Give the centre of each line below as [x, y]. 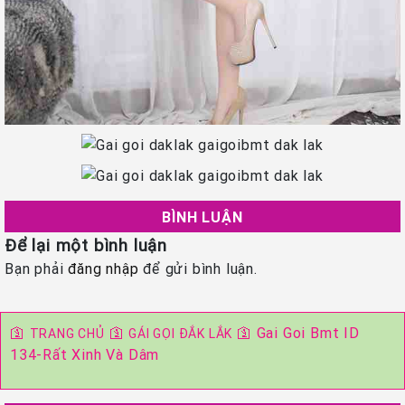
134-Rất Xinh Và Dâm [85, 355]
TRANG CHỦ [67, 334]
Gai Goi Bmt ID [308, 333]
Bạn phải [37, 269]
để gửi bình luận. [198, 269]
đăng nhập [104, 269]
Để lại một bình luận [86, 245]
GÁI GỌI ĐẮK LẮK [181, 334]
